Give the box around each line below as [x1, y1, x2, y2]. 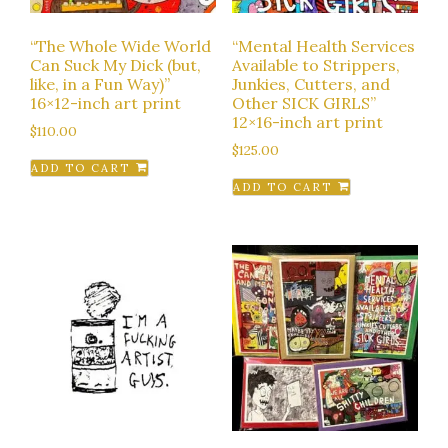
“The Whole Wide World [30, 36, 211, 57]
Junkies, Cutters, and [231, 74, 390, 95]
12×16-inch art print [231, 112, 383, 133]
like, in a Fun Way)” [30, 74, 170, 95]
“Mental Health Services [231, 36, 415, 57]
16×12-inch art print [30, 93, 181, 114]
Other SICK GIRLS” [231, 93, 376, 114]
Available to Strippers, [231, 55, 400, 76]
